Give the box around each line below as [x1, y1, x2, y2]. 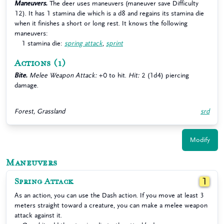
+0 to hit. [97, 72, 128, 78]
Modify [190, 136, 210, 143]
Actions [14, 58, 51, 69]
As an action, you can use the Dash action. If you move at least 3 [14, 192, 204, 198]
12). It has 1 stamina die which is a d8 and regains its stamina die [14, 10, 204, 16]
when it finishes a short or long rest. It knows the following [14, 20, 187, 26]
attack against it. [14, 212, 62, 218]
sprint [106, 40, 123, 46]
